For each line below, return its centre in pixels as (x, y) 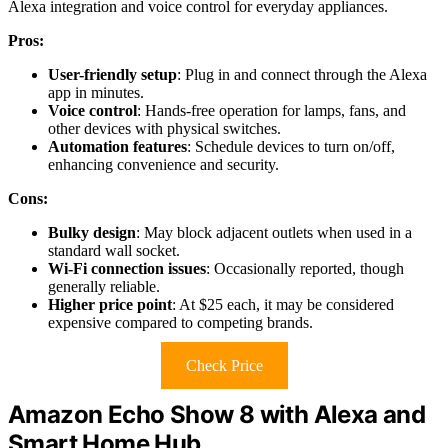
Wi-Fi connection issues (127, 269)
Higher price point (110, 305)
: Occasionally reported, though (305, 269)
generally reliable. (104, 287)
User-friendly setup (112, 75)
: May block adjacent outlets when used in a (274, 233)
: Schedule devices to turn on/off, (291, 147)
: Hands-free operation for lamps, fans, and (271, 111)
